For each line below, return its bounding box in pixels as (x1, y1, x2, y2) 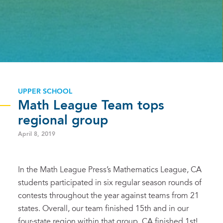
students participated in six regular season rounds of (18, 179, 202, 187)
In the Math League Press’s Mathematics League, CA (18, 166, 202, 174)
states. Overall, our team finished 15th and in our (18, 205, 189, 213)
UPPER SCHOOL (18, 88, 72, 95)
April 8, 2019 (18, 131, 55, 137)
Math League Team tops (18, 99, 164, 112)
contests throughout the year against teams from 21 (18, 192, 199, 200)
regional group (18, 114, 108, 127)
